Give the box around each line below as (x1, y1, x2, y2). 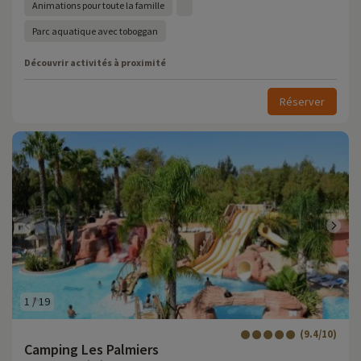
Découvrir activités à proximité (24, 56, 166, 68)
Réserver (280, 94, 325, 109)
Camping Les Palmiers (24, 340, 159, 359)
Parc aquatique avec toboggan (32, 25, 158, 37)
